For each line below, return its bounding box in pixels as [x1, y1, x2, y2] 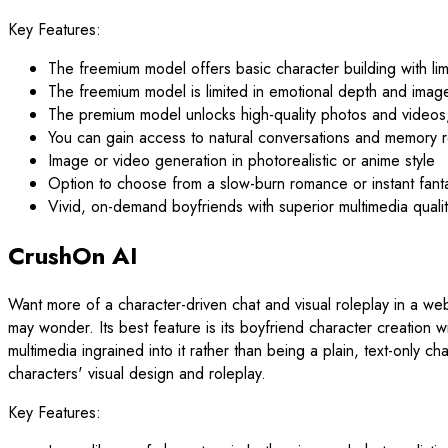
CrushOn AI [8, 237, 138, 273]
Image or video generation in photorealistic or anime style [48, 149, 435, 172]
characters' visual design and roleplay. [8, 361, 266, 385]
